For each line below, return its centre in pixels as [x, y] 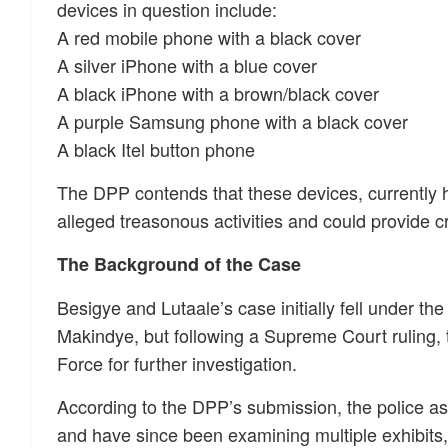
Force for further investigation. [177, 363]
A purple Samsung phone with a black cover [232, 121]
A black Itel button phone [156, 149]
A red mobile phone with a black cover [209, 37]
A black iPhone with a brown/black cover [218, 93]
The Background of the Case [179, 264]
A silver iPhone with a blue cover [187, 65]
